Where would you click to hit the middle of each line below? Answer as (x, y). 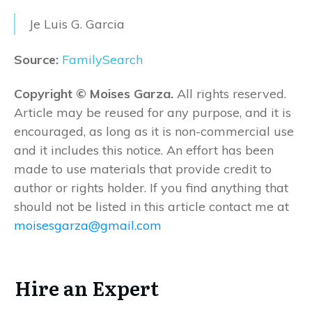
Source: (38, 59)
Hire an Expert (87, 287)
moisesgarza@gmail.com (88, 225)
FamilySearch (102, 59)
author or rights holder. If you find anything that (151, 187)
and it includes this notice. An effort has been (144, 150)
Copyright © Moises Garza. (94, 93)
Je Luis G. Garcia (77, 24)
